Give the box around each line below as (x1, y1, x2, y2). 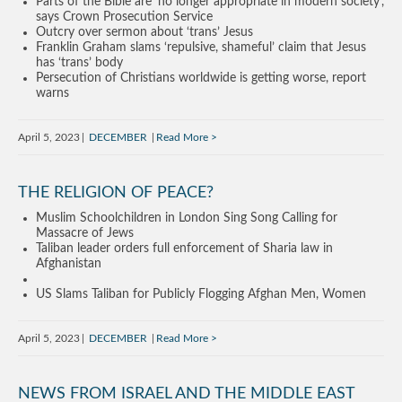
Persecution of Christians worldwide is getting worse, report (36, 72, 366, 84)
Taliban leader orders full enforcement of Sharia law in (36, 242, 333, 255)
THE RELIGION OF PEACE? (18, 185, 214, 201)
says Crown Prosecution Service (36, 11, 213, 23)
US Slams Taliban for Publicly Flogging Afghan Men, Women (36, 288, 366, 301)
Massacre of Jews (36, 227, 134, 240)
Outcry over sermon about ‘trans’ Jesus (36, 26, 253, 39)
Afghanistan (36, 258, 101, 270)
